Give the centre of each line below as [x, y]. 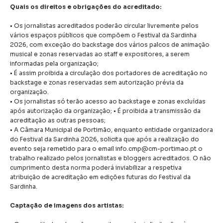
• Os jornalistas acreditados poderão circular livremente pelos [104, 26]
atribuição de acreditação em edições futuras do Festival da [100, 177]
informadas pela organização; [54, 64]
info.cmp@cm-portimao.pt [156, 149]
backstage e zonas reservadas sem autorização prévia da [97, 83]
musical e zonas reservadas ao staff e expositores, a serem [100, 54]
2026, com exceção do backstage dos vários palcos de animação [110, 45]
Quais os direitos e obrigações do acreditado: [86, 7]
